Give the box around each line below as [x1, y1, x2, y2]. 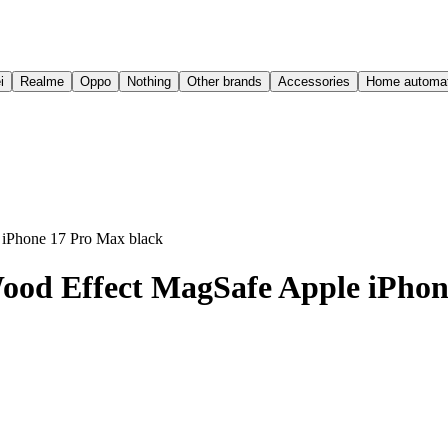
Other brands [187, 74, 262, 89]
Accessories [278, 74, 350, 89]
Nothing [127, 74, 171, 89]
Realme [20, 74, 64, 89]
